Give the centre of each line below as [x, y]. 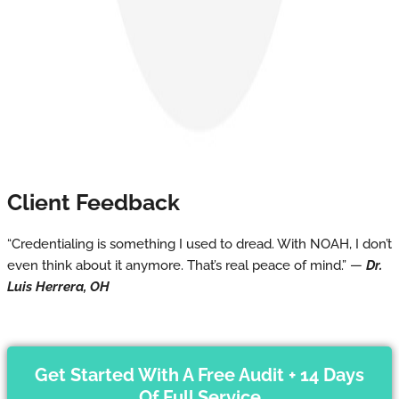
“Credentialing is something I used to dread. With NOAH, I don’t [199, 244]
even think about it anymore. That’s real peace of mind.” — [187, 266]
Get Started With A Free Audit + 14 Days [199, 375]
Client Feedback [94, 203]
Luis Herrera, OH [58, 287]
